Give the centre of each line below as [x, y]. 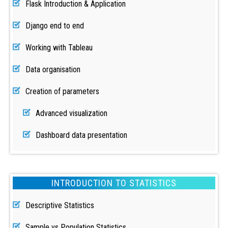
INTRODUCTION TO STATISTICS [114, 183]
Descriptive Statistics [60, 205]
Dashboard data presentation [81, 135]
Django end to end [55, 26]
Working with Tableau [59, 48]
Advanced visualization [72, 113]
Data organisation [53, 69]
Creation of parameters [62, 91]
